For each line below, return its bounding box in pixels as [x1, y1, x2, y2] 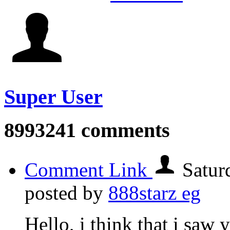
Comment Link [25, 158, 152, 181]
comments [76, 119, 170, 142]
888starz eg [108, 181, 201, 204]
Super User [4, 85, 103, 108]
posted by [25, 181, 108, 204]
